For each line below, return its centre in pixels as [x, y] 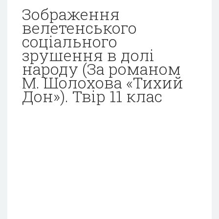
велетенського [79, 28]
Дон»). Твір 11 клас [92, 96]
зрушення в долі [88, 55]
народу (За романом [101, 69]
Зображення [71, 14]
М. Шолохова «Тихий [103, 83]
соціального [70, 42]
